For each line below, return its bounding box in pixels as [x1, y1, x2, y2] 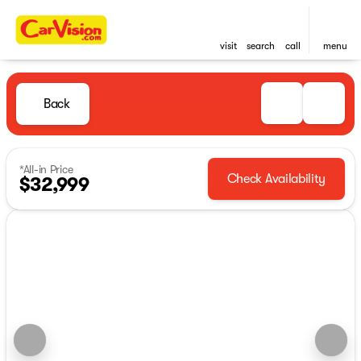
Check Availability [226, 172, 326, 186]
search [246, 40, 275, 52]
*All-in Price [19, 163, 73, 176]
